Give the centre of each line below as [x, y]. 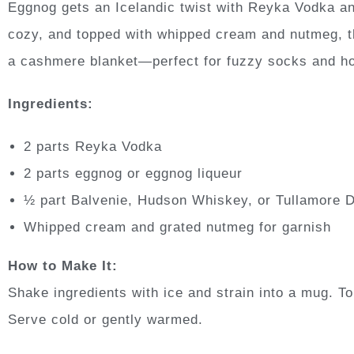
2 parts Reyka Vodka [93, 146]
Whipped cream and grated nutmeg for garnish [177, 227]
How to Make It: [63, 265]
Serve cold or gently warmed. [105, 319]
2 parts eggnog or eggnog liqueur [133, 173]
